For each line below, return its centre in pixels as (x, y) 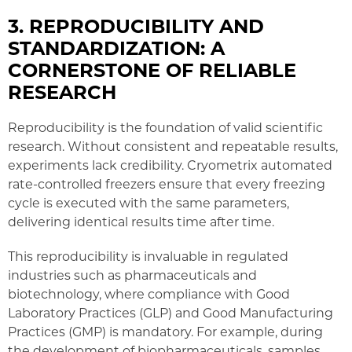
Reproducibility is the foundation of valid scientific (165, 126)
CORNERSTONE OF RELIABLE (152, 69)
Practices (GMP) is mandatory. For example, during (165, 331)
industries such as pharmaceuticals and (132, 274)
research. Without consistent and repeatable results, (173, 145)
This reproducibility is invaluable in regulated (148, 255)
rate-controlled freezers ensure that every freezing (167, 183)
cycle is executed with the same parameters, (148, 202)
